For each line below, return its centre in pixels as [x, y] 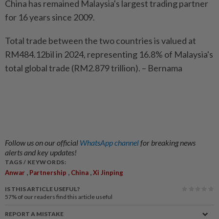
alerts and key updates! [41, 153]
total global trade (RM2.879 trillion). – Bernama [94, 68]
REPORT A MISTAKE [34, 214]
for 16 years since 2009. [50, 17]
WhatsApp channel [110, 143]
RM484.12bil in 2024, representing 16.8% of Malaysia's [109, 55]
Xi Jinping [108, 173]
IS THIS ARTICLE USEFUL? [42, 189]
